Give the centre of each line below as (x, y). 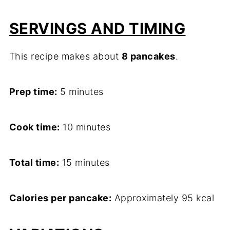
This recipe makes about (65, 56)
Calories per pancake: (60, 198)
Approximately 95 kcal (163, 198)
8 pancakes (148, 56)
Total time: (34, 163)
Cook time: (34, 127)
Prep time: (33, 92)
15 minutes (84, 163)
